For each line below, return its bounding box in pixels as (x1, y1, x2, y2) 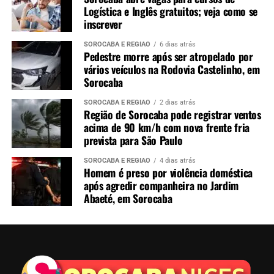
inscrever (83, 15, 122, 32)
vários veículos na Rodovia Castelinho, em (83, 61, 260, 77)
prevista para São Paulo (83, 131, 183, 148)
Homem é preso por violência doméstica (83, 164, 253, 180)
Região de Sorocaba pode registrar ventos (83, 106, 261, 122)
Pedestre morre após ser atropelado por (83, 48, 253, 64)
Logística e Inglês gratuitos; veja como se (83, 2, 258, 19)
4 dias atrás (159, 156, 196, 165)
